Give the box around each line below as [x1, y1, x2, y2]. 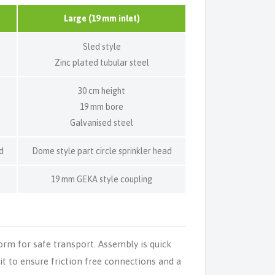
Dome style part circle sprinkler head [31, 145, 172, 156]
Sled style [82, 41, 121, 52]
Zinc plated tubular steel [54, 57, 149, 68]
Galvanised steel [70, 117, 133, 128]
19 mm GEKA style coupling [51, 174, 152, 184]
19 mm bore [80, 101, 123, 112]
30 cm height [78, 85, 125, 96]
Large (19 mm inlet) [63, 13, 140, 23]
